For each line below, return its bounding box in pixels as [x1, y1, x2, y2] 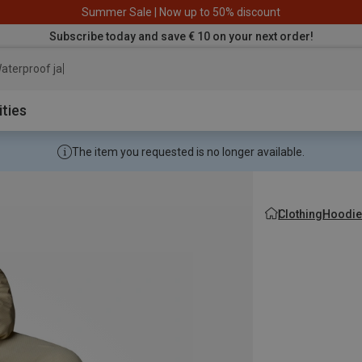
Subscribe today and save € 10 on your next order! [48, 29, 314, 43]
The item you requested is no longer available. [72, 145, 305, 158]
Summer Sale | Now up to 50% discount [82, 5, 280, 19]
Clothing [278, 207, 323, 221]
